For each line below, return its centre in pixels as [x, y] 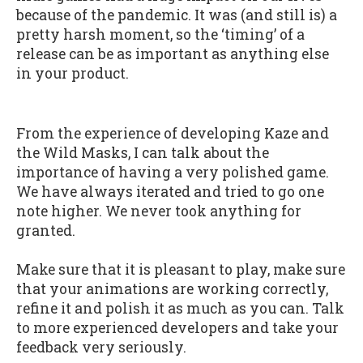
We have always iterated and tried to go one [170, 191]
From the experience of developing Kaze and [173, 133]
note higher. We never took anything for [159, 211]
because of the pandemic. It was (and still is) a [177, 15]
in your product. [73, 74]
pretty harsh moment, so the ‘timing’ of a [160, 35]
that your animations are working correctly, [172, 289]
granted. [46, 230]
